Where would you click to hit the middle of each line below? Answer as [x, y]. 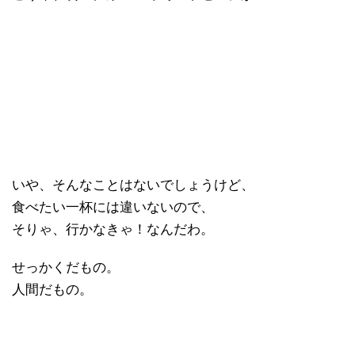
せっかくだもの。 [66, 267]
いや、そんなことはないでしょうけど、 [133, 185]
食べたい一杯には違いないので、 [113, 207]
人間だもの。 [52, 289]
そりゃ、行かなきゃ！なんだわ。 [113, 229]
